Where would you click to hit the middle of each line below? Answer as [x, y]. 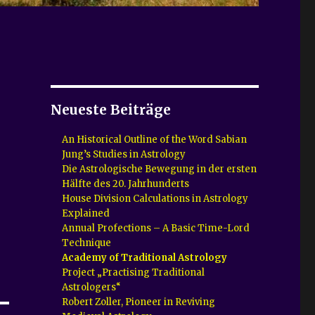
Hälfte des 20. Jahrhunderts [126, 184]
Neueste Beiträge [110, 109]
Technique [87, 243]
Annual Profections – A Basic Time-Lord [156, 228]
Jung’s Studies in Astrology [124, 154]
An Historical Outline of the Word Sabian [155, 139]
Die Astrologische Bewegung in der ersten [160, 169]
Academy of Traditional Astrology [145, 257]
